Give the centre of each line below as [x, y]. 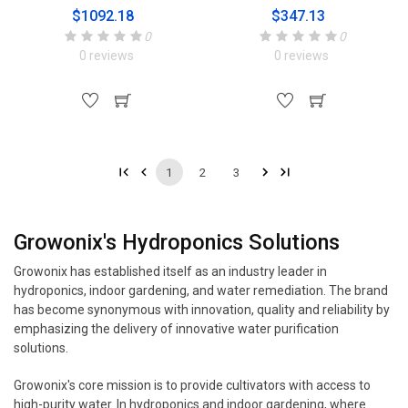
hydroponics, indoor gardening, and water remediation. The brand [201, 291]
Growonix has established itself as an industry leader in [170, 271]
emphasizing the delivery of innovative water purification [176, 329]
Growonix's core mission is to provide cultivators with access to [192, 385]
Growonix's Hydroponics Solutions [177, 242]
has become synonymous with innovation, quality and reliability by [202, 310]
